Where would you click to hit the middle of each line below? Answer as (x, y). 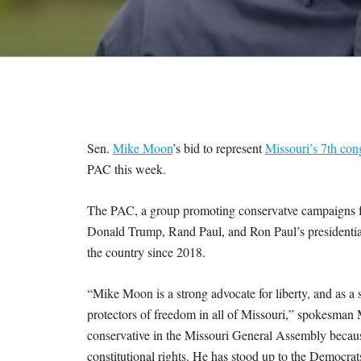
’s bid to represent (218, 147)
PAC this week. (128, 168)
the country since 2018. (148, 251)
